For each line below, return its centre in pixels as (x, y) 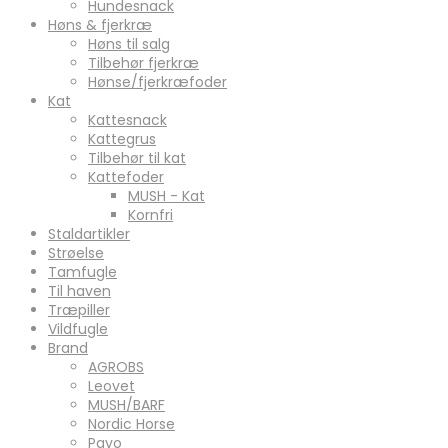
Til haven (79, 290)
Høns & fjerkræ (100, 24)
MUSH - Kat (166, 195)
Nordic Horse (131, 423)
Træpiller (79, 309)
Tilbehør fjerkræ (143, 62)
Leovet (111, 385)
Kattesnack (127, 119)
